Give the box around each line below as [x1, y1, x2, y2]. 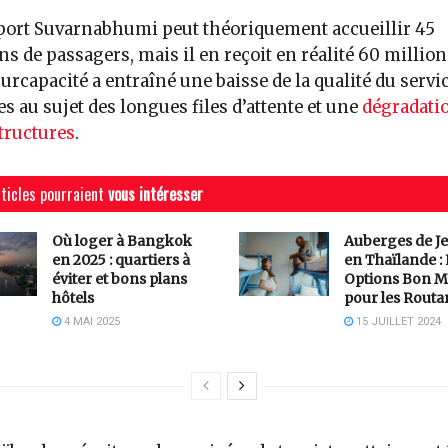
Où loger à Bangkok [51, 232, 192, 251]
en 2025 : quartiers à [51, 251, 190, 270]
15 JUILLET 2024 [353, 315, 441, 329]
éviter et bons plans [51, 270, 187, 289]
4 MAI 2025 [60, 315, 120, 329]
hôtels [51, 289, 94, 308]
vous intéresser [107, 182, 203, 207]
